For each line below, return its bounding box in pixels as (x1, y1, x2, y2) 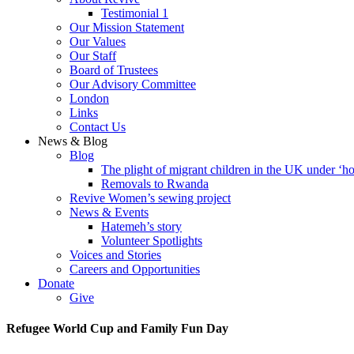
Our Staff (70, 49, 116, 62)
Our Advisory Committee (70, 77, 196, 91)
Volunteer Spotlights (101, 234, 202, 247)
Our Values (70, 35, 126, 48)
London (70, 92, 109, 105)
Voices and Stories (70, 248, 161, 262)
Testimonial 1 (101, 6, 168, 20)
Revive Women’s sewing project (70, 191, 231, 205)
